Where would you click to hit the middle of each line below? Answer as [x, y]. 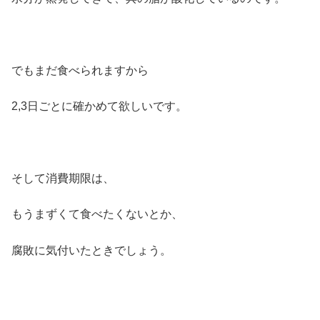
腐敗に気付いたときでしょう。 [91, 250]
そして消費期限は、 [63, 178]
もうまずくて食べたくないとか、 [97, 214]
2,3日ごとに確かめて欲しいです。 [99, 106]
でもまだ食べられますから [80, 70]
